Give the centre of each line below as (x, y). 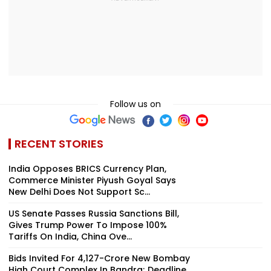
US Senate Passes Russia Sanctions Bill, (94, 213)
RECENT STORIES (59, 143)
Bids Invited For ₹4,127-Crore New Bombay (99, 258)
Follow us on (135, 104)
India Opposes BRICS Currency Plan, (87, 168)
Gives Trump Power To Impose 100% (88, 225)
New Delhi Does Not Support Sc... (79, 191)
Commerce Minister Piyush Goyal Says (92, 180)
